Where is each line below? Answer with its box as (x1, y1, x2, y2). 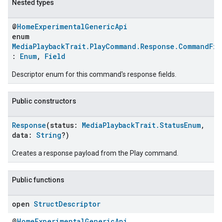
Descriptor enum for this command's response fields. (12, 70, 176, 78)
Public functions (12, 176, 64, 184)
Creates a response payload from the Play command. (12, 149, 178, 157)
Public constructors (12, 97, 76, 105)
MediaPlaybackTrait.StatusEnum (82, 120, 201, 130)
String (36, 130, 61, 140)
